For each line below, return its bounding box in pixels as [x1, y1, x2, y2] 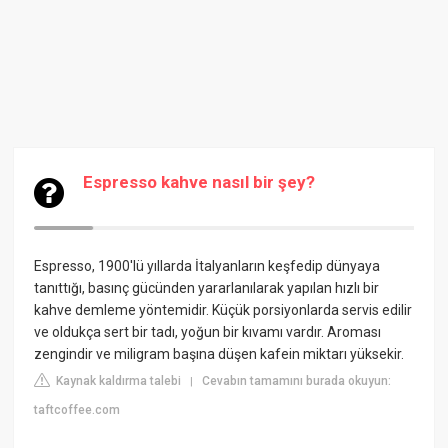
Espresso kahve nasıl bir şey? [83, 172, 316, 192]
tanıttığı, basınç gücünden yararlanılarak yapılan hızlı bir [34, 280, 380, 296]
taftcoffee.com [34, 403, 121, 417]
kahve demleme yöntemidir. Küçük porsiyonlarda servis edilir [34, 302, 413, 318]
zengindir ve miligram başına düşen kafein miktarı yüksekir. [34, 346, 405, 362]
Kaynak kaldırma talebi [53, 374, 182, 388]
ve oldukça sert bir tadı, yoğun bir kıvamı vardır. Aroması [34, 324, 382, 340]
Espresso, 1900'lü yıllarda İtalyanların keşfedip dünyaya [34, 258, 381, 274]
